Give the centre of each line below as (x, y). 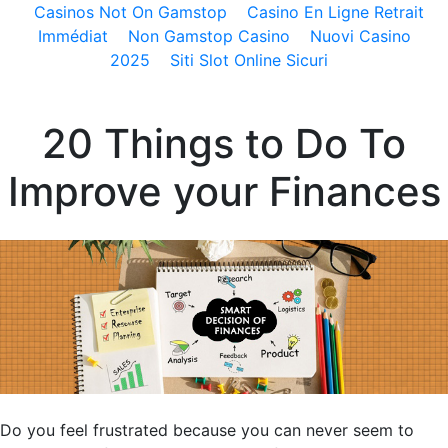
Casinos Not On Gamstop (130, 12)
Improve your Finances (224, 191)
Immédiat (72, 36)
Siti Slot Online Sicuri (249, 60)
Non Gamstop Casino (208, 36)
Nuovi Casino (360, 36)
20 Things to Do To (224, 143)
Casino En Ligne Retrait (335, 12)
